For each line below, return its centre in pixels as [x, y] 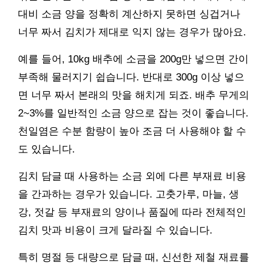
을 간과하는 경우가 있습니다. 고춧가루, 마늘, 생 [128, 194]
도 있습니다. [47, 149]
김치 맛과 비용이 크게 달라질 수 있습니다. [115, 230]
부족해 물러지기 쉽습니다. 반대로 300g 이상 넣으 [131, 77]
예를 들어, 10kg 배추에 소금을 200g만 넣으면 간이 [133, 59]
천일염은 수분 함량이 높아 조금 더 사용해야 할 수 [132, 131]
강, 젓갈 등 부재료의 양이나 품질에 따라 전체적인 [132, 212]
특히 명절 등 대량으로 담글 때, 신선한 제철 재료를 [134, 257]
